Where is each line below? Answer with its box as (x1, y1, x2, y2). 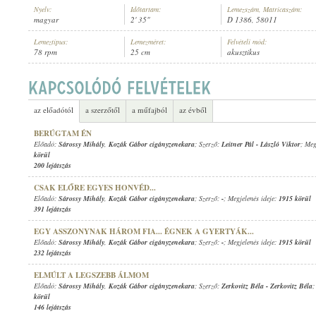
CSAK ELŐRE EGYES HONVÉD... (34, 182, 156, 193)
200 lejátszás (34, 160, 71, 170)
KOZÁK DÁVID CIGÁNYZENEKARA (131, 73, 255, 86)
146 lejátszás (34, 302, 71, 312)
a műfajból (132, 104, 167, 115)
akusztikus (227, 47, 260, 57)
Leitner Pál (221, 139, 254, 149)
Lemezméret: (130, 37, 166, 47)
